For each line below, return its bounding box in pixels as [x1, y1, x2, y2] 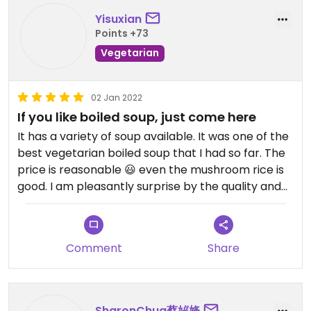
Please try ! [17, 212, 78, 228]
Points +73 [95, 26, 149, 40]
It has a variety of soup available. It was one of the [17, 128, 289, 144]
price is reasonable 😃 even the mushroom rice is [17, 162, 284, 178]
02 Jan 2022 [91, 92, 142, 103]
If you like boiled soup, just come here [17, 108, 256, 126]
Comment [65, 240, 122, 256]
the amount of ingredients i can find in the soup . [17, 195, 278, 211]
